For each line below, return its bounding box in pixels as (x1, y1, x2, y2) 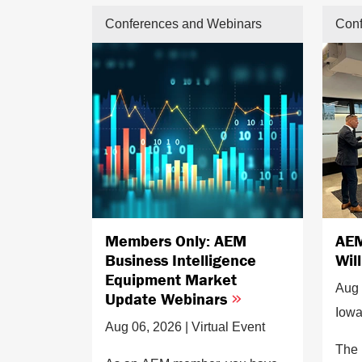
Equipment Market (105, 269, 237, 290)
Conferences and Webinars (105, 17, 262, 31)
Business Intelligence (105, 250, 256, 271)
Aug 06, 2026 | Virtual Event (105, 320, 265, 335)
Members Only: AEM (105, 230, 246, 251)
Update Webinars (105, 288, 231, 309)
